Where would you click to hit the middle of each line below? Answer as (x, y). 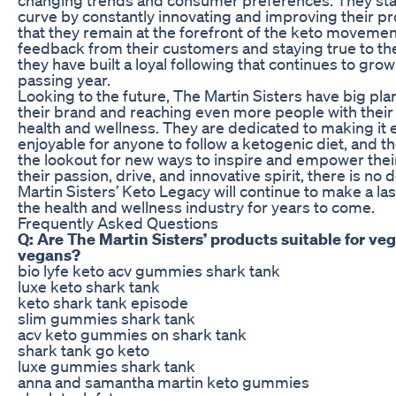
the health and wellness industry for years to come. (196, 206)
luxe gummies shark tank (107, 366)
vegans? (49, 254)
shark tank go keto (84, 350)
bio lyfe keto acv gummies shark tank (149, 270)
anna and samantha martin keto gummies (164, 381)
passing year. (64, 79)
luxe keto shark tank (89, 286)
